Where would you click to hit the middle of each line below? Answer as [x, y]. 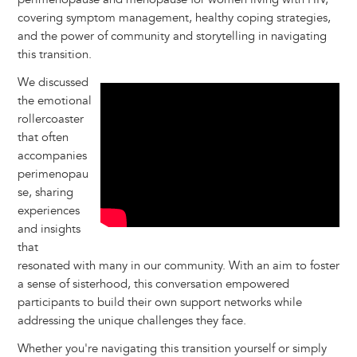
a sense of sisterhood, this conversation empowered [153, 284]
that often [43, 138]
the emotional [54, 101]
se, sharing [45, 193]
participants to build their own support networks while [159, 303]
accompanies [52, 156]
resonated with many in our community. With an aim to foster [178, 266]
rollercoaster [50, 120]
